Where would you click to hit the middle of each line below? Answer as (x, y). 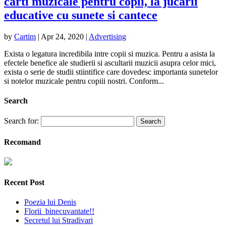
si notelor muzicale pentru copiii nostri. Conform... (84, 81)
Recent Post (24, 183)
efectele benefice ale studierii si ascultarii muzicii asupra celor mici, (110, 63)
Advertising (107, 36)
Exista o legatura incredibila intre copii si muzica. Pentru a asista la (109, 53)
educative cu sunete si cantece (81, 15)
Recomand (22, 142)
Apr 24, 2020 (62, 36)
